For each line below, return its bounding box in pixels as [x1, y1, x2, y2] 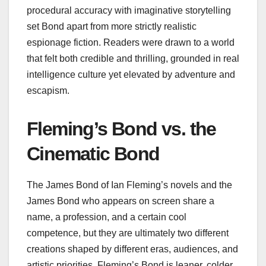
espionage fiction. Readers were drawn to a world [27, 37, 235, 48]
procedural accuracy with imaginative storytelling [27, 5, 231, 16]
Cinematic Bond [27, 143, 160, 165]
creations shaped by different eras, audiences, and [27, 244, 238, 255]
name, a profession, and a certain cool [27, 212, 186, 223]
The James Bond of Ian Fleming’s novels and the [27, 180, 232, 191]
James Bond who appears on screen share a [27, 196, 214, 207]
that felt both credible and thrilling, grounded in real [27, 53, 239, 64]
